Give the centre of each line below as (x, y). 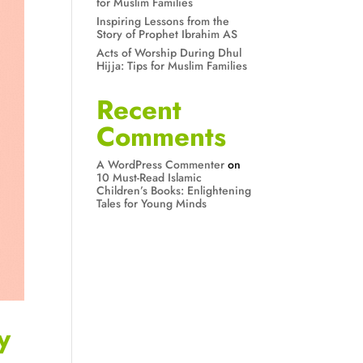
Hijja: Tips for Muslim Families (172, 66)
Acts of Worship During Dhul (169, 53)
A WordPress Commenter (161, 164)
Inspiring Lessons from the (163, 21)
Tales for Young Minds (152, 203)
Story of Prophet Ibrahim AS (167, 34)
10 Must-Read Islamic (149, 177)
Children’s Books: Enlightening (174, 190)
